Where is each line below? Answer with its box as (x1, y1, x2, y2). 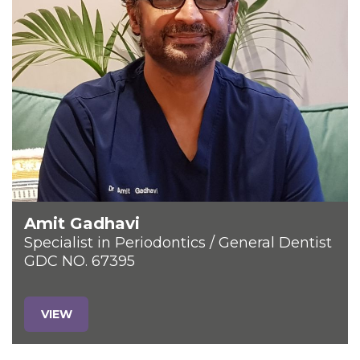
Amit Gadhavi (24, 214, 140, 233)
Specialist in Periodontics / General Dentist (24, 234, 332, 252)
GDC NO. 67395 (24, 252, 135, 270)
